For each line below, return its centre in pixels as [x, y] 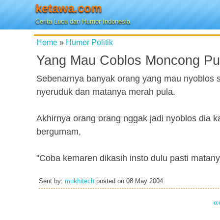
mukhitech [80, 181]
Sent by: [52, 181]
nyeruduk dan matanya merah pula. [106, 92]
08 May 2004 [145, 181]
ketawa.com [69, 8]
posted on [110, 181]
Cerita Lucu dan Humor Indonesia [83, 21]
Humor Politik [89, 42]
